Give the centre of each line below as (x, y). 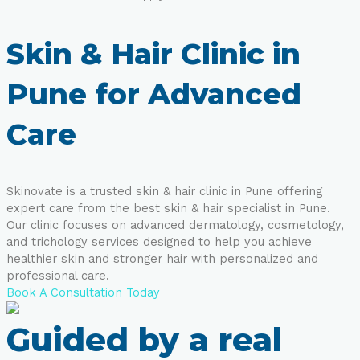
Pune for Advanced (154, 94)
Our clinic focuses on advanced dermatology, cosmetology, (175, 225)
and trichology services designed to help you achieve (159, 241)
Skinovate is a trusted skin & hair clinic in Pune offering (164, 191)
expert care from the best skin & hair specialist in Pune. (168, 208)
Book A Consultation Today (83, 292)
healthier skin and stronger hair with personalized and (162, 258)
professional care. (58, 275)
